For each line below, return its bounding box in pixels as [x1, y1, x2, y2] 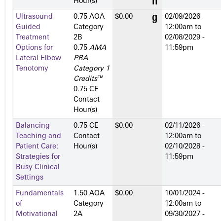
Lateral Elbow [16, 55, 61, 63]
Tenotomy [16, 65, 48, 73]
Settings [16, 174, 43, 182]
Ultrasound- [16, 13, 55, 21]
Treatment [16, 34, 49, 42]
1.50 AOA [74, 190, 105, 198]
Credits [74, 75, 97, 83]
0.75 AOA [74, 13, 105, 21]
